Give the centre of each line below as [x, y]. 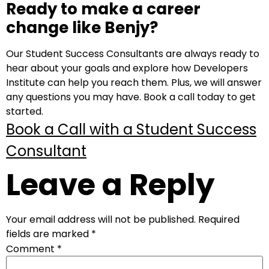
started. [25, 111]
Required [219, 219]
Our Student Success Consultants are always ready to [133, 54]
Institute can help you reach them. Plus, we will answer [134, 83]
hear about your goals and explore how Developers [127, 68]
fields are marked [49, 234]
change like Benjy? [82, 28]
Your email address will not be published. [101, 219]
